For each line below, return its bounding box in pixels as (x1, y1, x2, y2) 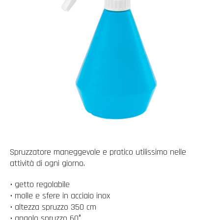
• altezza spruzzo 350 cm (10, 201, 96, 213)
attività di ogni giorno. (10, 158, 85, 169)
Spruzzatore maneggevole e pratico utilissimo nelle (10, 146, 186, 158)
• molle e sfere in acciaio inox (10, 190, 110, 201)
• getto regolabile (10, 179, 70, 190)
